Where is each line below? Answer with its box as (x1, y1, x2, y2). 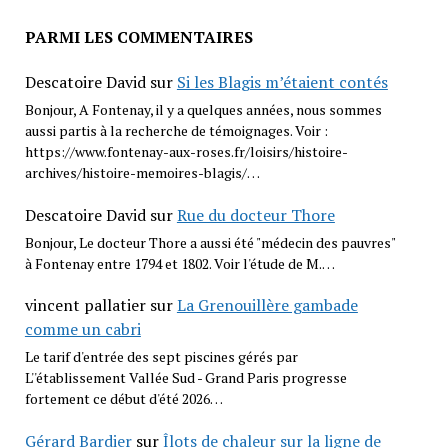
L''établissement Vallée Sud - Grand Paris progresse (24, 368, 347, 388)
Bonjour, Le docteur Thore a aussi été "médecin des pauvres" (24, 232, 395, 252)
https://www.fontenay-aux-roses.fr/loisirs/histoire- (24, 142, 348, 162)
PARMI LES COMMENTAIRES (24, 26, 253, 49)
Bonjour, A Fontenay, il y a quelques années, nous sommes (24, 100, 382, 120)
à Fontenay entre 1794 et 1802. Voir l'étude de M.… (24, 253, 335, 273)
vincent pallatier (24, 294, 146, 317)
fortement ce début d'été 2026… (24, 389, 223, 409)
